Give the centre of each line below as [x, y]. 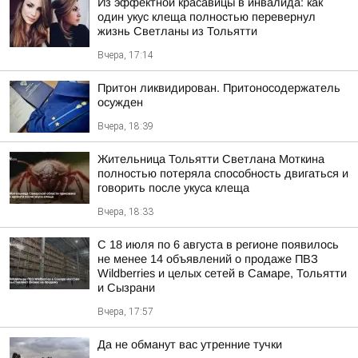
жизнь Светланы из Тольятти [177, 31]
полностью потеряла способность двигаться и [223, 173]
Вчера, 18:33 [125, 212]
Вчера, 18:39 [125, 126]
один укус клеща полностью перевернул [207, 17]
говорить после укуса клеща [173, 188]
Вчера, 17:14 [125, 55]
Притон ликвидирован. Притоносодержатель [219, 88]
